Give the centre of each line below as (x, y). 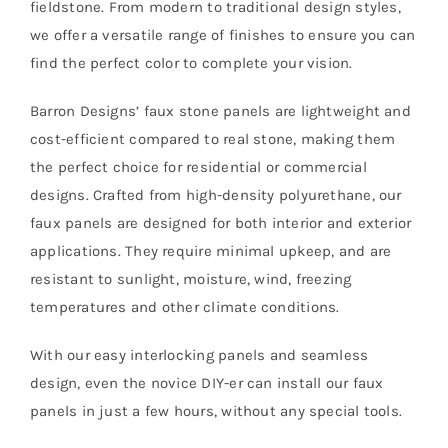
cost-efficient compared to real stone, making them (212, 138)
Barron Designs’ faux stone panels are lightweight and (220, 110)
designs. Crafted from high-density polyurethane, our (215, 194)
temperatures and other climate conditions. (184, 306)
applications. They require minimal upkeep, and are (210, 250)
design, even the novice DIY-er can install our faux (206, 382)
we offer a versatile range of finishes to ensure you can (222, 34)
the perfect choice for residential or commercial (198, 166)
